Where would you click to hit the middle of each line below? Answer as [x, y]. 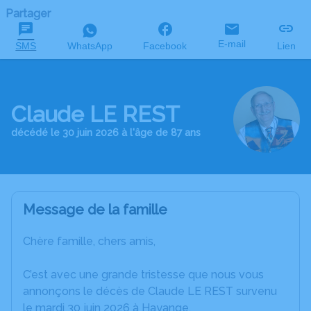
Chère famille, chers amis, [89, 241]
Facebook [165, 46]
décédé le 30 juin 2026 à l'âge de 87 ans [106, 133]
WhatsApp [90, 46]
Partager [28, 14]
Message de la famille [95, 210]
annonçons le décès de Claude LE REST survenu [150, 291]
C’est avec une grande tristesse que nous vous [143, 275]
